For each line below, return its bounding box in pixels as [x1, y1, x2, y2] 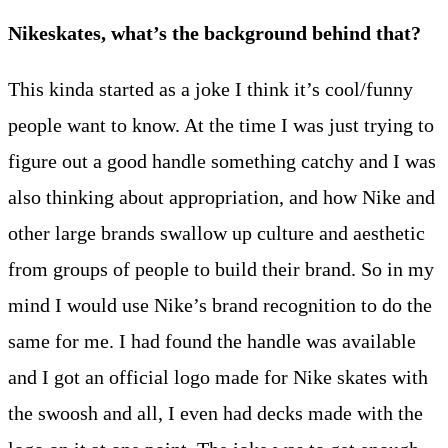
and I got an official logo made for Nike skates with [8, 365, 428, 388]
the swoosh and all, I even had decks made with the [8, 401, 423, 424]
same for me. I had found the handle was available [8, 329, 416, 352]
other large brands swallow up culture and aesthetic [8, 221, 425, 244]
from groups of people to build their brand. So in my [8, 257, 434, 280]
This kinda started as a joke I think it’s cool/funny [8, 77, 413, 100]
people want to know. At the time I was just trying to [8, 113, 434, 136]
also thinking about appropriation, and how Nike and [8, 185, 435, 208]
